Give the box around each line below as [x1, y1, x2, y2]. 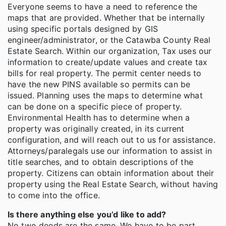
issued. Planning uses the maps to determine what [8, 90, 203, 101]
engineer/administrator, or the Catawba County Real [8, 35, 211, 45]
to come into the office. [8, 190, 103, 201]
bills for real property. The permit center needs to [8, 68, 202, 79]
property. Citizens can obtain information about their [8, 168, 214, 179]
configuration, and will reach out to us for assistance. [8, 135, 215, 145]
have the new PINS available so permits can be [8, 79, 191, 90]
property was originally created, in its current [8, 124, 185, 134]
